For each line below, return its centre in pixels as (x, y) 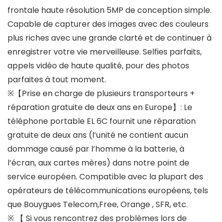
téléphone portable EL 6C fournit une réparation (102, 121)
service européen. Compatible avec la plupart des (105, 177)
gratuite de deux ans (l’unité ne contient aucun (98, 135)
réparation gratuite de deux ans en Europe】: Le (100, 108)
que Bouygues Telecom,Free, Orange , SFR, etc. (98, 205)
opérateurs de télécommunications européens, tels (108, 191)
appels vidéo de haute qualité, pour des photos (98, 66)
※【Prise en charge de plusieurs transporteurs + (101, 94)
